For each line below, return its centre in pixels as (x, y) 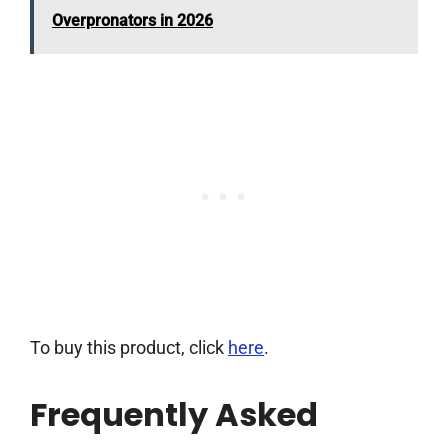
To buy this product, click (129, 348)
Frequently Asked (174, 415)
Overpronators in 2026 (132, 21)
